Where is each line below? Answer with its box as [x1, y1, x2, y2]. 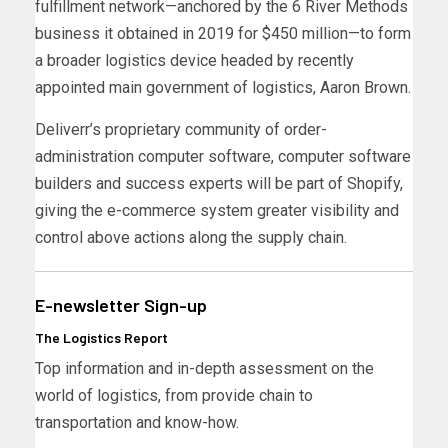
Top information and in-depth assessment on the [35, 359, 374, 379]
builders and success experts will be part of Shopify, [35, 174, 403, 194]
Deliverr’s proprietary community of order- [35, 120, 327, 140]
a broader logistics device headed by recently [35, 51, 354, 71]
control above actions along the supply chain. [35, 228, 347, 248]
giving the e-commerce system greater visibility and [35, 201, 399, 221]
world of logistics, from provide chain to [35, 386, 313, 406]
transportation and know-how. [35, 413, 239, 433]
